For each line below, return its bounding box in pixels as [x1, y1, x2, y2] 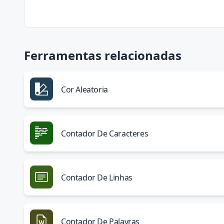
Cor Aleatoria [61, 84, 108, 95]
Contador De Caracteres [61, 128, 148, 139]
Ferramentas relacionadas [24, 47, 181, 63]
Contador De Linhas [61, 172, 132, 183]
